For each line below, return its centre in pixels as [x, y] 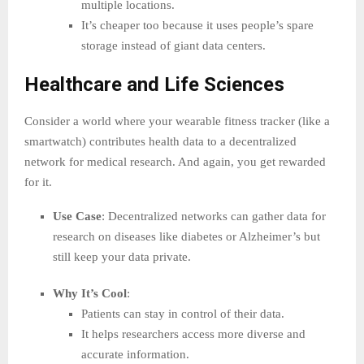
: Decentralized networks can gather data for [214, 217]
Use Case [77, 217]
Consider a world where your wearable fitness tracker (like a [177, 121]
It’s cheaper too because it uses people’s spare [197, 26]
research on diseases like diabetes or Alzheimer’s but [186, 237]
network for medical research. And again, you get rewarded [175, 162]
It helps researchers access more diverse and [193, 334]
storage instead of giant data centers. [173, 46]
